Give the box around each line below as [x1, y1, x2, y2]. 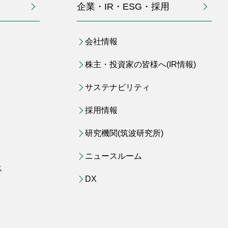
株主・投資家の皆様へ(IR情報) [84, 60, 196, 69]
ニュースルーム [84, 151, 142, 160]
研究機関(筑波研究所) [84, 128, 163, 137]
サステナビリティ [84, 82, 150, 92]
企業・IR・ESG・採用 [76, 1, 169, 12]
